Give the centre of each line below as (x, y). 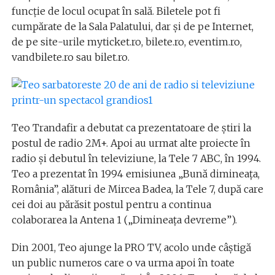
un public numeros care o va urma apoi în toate (123, 263)
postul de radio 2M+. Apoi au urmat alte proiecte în (131, 143)
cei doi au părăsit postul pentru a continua (111, 204)
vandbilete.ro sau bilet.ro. (70, 57)
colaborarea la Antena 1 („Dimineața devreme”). (124, 220)
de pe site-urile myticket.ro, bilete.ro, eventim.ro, (126, 42)
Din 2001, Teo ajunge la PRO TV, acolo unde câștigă (131, 247)
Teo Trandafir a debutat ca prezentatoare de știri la (131, 128)
